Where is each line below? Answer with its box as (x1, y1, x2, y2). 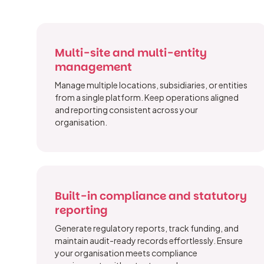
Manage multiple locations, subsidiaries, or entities (55, 80, 248, 91)
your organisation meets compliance (55, 247, 198, 258)
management (55, 60, 133, 75)
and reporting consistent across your (55, 104, 199, 115)
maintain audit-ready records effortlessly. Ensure (55, 235, 243, 246)
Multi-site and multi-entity (55, 45, 207, 61)
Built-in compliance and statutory (55, 188, 247, 203)
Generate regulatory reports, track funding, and (55, 222, 239, 233)
